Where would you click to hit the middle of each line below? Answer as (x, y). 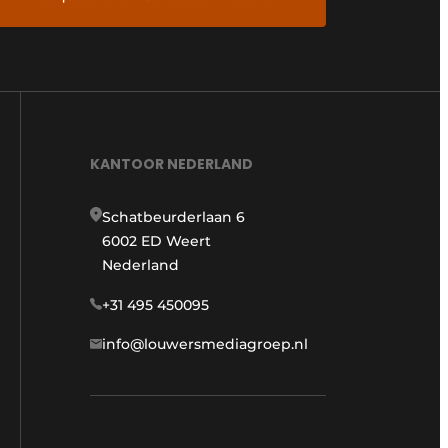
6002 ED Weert (156, 240)
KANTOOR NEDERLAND (171, 163)
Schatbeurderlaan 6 (173, 216)
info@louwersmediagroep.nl (205, 343)
